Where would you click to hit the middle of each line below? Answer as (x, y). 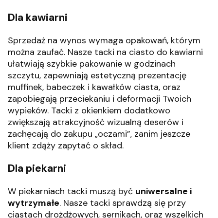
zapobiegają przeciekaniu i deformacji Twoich (100, 99)
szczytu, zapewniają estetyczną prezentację (97, 75)
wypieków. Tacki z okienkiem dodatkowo (89, 110)
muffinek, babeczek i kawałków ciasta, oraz (94, 87)
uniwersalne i (163, 191)
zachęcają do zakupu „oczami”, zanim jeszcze (99, 134)
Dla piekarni (37, 168)
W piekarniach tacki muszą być (72, 191)
